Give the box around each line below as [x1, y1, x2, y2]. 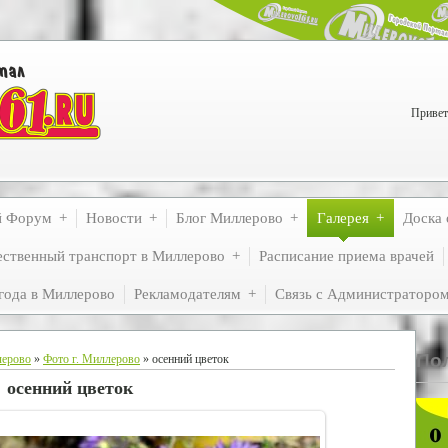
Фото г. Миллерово [43, 352, 140, 366]
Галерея [317, 210, 369, 226]
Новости [86, 210, 142, 226]
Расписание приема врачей [259, 248, 434, 264]
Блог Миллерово [176, 210, 283, 226]
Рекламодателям [134, 286, 241, 302]
